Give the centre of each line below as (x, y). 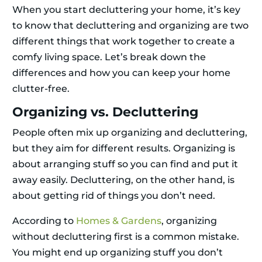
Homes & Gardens (119, 221)
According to (44, 221)
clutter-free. (41, 89)
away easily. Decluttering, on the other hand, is (123, 180)
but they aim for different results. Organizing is (124, 149)
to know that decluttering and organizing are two (130, 26)
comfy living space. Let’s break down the (109, 57)
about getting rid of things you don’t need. (114, 196)
